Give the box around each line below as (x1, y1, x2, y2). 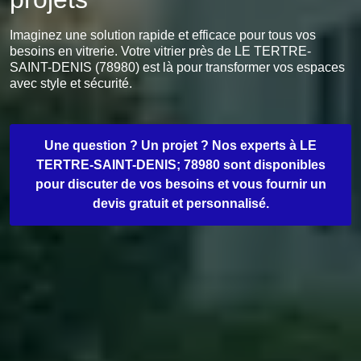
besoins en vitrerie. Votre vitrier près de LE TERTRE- (10, 44, 311, 58)
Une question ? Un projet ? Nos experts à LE (44, 139, 317, 152)
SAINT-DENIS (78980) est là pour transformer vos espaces (10, 60, 345, 74)
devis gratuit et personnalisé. (92, 197, 269, 210)
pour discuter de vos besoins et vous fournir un (35, 177, 326, 191)
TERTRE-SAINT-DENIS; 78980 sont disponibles (35, 158, 326, 172)
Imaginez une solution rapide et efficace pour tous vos (10, 28, 316, 42)
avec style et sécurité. (10, 77, 132, 90)
